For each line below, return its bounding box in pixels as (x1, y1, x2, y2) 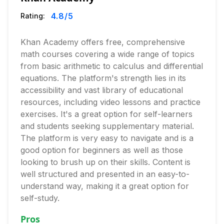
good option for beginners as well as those (20, 145, 183, 155)
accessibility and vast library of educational (20, 85, 183, 95)
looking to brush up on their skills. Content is (20, 157, 190, 167)
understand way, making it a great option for (20, 181, 189, 191)
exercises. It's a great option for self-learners (20, 109, 192, 119)
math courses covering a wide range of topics (20, 49, 194, 59)
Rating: (20, 11, 45, 20)
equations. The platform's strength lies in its (20, 73, 186, 83)
